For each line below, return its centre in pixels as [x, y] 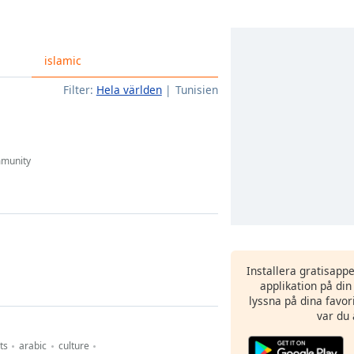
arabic [33, 346]
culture [73, 346]
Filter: [78, 90]
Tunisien [197, 90]
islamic [63, 60]
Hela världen [129, 90]
